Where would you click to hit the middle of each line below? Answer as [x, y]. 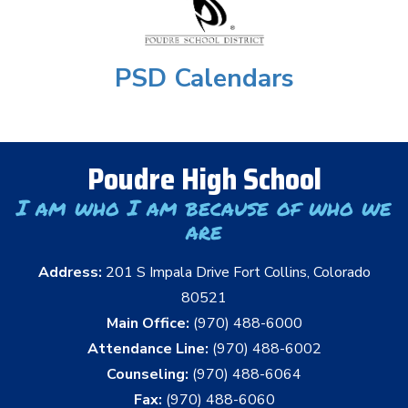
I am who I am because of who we [204, 208]
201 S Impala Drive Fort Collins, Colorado [238, 273]
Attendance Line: [148, 349]
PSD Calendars [204, 79]
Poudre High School [204, 180]
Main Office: [148, 324]
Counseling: [148, 375]
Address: [71, 273]
